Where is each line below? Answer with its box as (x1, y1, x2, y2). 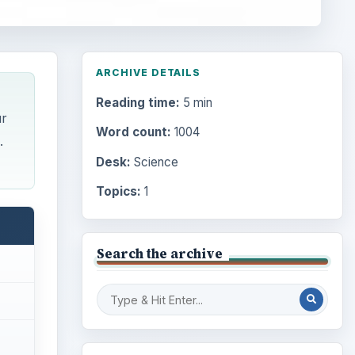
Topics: (95, 183, 141, 199)
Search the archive (96, 244, 223, 262)
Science (130, 154, 178, 170)
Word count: (95, 124, 171, 140)
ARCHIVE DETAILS (95, 66, 201, 78)
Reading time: (95, 94, 180, 110)
